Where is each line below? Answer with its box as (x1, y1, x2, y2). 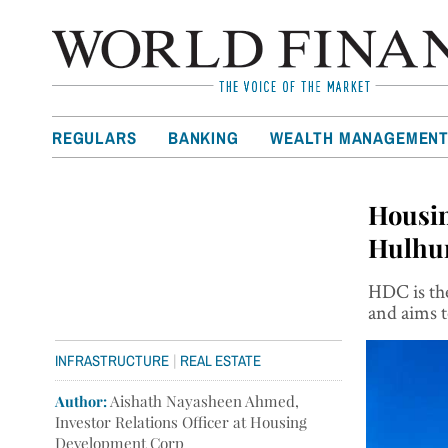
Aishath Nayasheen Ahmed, (107, 390, 300, 411)
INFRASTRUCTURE (55, 351, 170, 369)
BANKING (168, 127, 239, 148)
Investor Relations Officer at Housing (55, 411, 308, 432)
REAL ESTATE (180, 351, 262, 369)
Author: (55, 390, 108, 411)
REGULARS (52, 127, 137, 148)
